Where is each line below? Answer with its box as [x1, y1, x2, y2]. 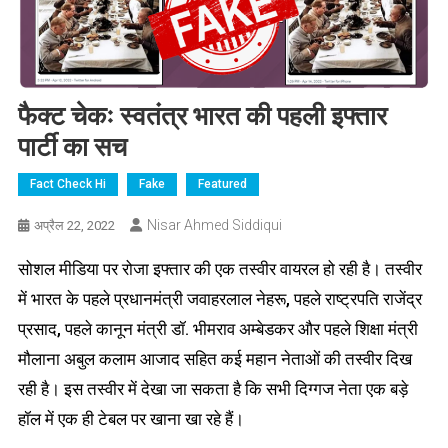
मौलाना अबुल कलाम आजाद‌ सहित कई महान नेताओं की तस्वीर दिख [17, 349, 412, 370]
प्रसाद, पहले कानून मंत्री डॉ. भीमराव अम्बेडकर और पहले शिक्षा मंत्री [17, 319, 418, 340]
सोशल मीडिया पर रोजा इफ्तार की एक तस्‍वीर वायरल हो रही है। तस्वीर [17, 259, 422, 280]
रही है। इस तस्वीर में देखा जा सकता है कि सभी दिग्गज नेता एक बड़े [17, 379, 408, 400]
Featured [197, 177, 247, 192]
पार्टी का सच [17, 132, 127, 163]
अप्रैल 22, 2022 [33, 218, 115, 234]
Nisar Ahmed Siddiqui [146, 217, 282, 234]
